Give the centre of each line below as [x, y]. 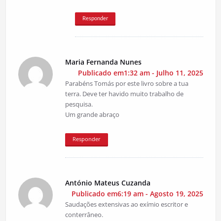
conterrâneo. [84, 214]
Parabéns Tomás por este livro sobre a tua [127, 83]
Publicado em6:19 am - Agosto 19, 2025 [137, 193]
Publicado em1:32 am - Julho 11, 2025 [140, 73]
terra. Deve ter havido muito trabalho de [124, 93]
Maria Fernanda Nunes [103, 62]
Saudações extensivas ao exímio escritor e [126, 204]
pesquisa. [79, 104]
